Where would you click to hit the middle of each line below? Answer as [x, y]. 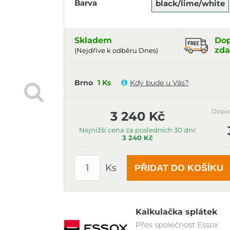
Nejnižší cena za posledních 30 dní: [138, 130]
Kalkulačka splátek [176, 212]
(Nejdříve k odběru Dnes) [116, 51]
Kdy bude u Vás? [159, 83]
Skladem [93, 40]
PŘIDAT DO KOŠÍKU [179, 168]
